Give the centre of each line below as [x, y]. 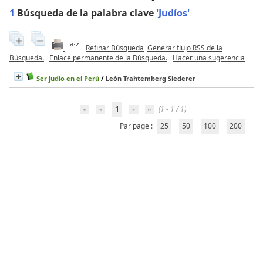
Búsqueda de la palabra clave [85, 13]
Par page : [137, 126]
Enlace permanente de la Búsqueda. [108, 58]
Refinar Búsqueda [115, 48]
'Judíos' [173, 13]
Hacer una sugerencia [209, 58]
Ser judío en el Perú [68, 78]
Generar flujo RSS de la [185, 48]
